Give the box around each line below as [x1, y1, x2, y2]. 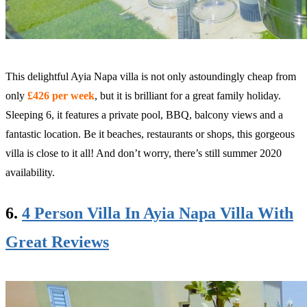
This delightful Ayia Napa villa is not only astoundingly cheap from [5, 70, 296, 82]
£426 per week [27, 89, 95, 101]
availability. [5, 166, 55, 178]
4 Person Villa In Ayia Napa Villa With [22, 204, 293, 222]
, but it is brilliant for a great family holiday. [95, 89, 281, 101]
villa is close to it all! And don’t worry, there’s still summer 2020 [5, 147, 282, 159]
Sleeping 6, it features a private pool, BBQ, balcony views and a [5, 108, 283, 121]
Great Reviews [5, 232, 109, 251]
